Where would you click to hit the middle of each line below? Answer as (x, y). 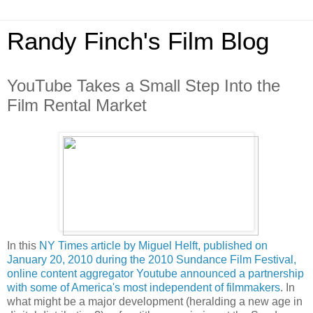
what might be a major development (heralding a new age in (155, 301)
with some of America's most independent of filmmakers (144, 287)
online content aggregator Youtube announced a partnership (155, 273)
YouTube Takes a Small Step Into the (144, 86)
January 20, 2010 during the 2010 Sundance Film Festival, (152, 259)
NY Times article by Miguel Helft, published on (153, 245)
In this (23, 245)
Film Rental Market (77, 105)
